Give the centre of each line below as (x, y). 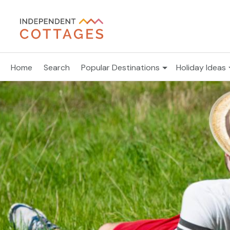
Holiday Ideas (201, 68)
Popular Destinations (120, 68)
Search (57, 68)
